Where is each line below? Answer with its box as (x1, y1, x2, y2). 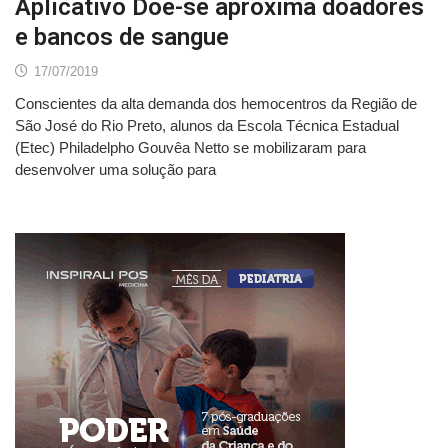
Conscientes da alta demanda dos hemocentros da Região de (15, 95, 417, 113)
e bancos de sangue (15, 23, 229, 52)
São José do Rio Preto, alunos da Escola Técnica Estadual (15, 117, 399, 135)
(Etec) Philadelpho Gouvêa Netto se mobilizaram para (15, 139, 366, 157)
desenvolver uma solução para (15, 161, 216, 179)
